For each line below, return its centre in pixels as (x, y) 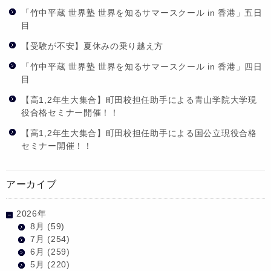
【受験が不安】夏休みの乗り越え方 (93, 46)
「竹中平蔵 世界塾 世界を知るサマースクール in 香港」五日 (142, 12)
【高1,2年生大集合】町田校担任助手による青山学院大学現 (139, 100)
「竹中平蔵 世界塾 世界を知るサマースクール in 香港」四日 (142, 66)
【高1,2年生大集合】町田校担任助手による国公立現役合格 (139, 133)
